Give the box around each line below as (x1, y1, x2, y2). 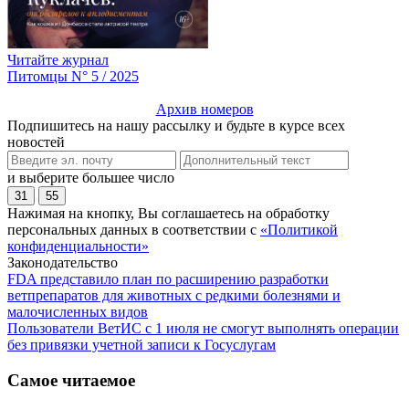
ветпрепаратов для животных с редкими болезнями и (7, 288, 341, 304)
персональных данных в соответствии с (7, 222, 260, 238)
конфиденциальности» (7, 238, 149, 255)
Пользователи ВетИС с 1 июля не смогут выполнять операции (7, 320, 399, 337)
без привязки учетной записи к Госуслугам (7, 337, 276, 353)
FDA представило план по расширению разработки (7, 271, 329, 288)
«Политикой (260, 222, 338, 238)
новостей (7, 134, 65, 151)
